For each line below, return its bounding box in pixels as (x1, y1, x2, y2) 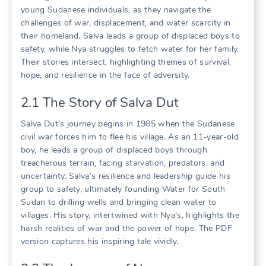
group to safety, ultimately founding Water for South (21, 183, 226, 195)
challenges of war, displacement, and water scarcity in (21, 17, 231, 29)
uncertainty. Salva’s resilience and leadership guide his (21, 170, 230, 182)
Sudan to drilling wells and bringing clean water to (21, 197, 217, 208)
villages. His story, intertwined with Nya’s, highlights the (21, 210, 239, 221)
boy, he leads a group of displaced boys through (21, 144, 208, 156)
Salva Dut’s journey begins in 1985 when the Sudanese (21, 118, 235, 130)
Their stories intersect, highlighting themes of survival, (21, 56, 232, 68)
